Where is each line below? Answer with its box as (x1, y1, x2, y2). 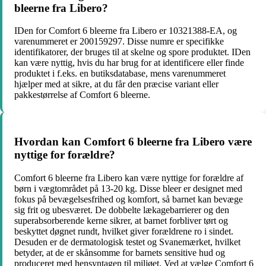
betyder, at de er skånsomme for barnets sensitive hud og (14, 247, 225, 258)
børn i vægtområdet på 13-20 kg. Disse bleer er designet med (14, 183, 242, 194)
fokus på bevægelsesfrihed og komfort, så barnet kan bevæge (14, 194, 243, 204)
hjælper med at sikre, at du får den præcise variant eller (14, 79, 218, 90)
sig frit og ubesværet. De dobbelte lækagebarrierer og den (14, 204, 229, 215)
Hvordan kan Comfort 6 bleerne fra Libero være (14, 135, 252, 148)
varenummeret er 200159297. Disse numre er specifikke (14, 36, 224, 47)
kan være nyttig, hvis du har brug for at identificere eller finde (14, 58, 244, 68)
